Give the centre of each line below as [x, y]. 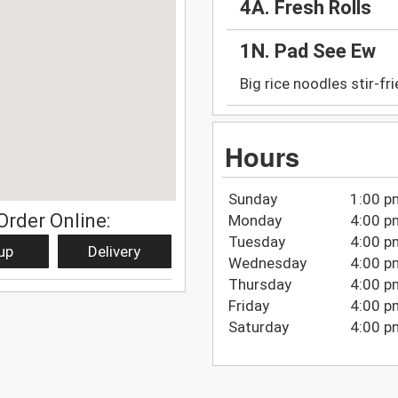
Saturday [258, 326]
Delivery [115, 251]
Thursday [259, 284]
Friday [248, 305]
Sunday [252, 199]
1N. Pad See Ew [308, 52]
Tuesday [256, 241]
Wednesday [267, 263]
